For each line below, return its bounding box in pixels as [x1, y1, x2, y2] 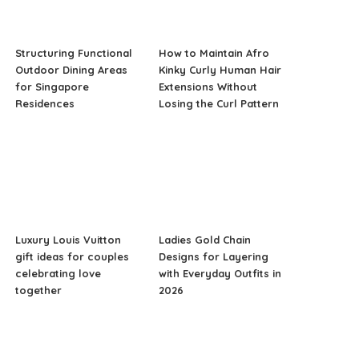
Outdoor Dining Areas [15, 63, 128, 77]
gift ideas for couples [15, 250, 130, 264]
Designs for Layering [158, 250, 268, 264]
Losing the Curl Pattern [158, 97, 279, 111]
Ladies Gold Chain [158, 233, 251, 247]
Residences [15, 97, 75, 111]
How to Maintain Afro [158, 46, 269, 60]
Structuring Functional [15, 46, 133, 60]
